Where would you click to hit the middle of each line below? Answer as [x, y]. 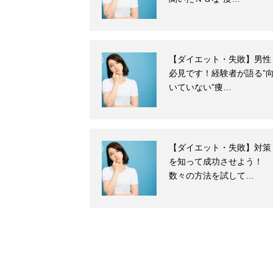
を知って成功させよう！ [216, 162]
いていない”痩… [200, 87]
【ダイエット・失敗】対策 [220, 148]
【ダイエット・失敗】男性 [220, 59]
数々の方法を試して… [211, 176]
